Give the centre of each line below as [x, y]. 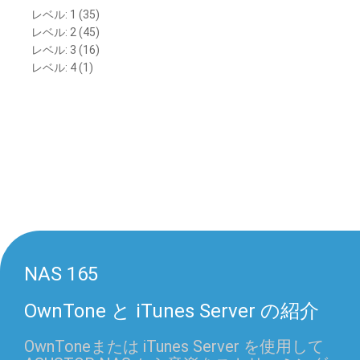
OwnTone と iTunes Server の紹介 [172, 311]
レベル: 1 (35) [65, 14]
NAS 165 [61, 274]
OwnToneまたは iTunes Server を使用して [174, 346]
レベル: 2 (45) [65, 32]
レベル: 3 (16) [65, 50]
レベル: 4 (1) [62, 67]
